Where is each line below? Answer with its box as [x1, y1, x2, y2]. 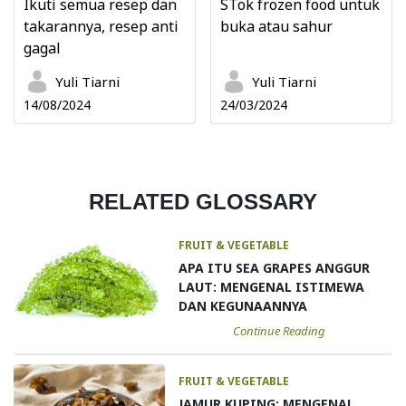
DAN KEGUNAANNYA [179, 296, 308, 314]
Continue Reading [232, 322, 325, 339]
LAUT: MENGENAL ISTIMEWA [179, 277, 365, 295]
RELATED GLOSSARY [89, 188, 317, 214]
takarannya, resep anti [24, 15, 179, 36]
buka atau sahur [220, 15, 333, 36]
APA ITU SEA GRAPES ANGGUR [179, 258, 371, 276]
